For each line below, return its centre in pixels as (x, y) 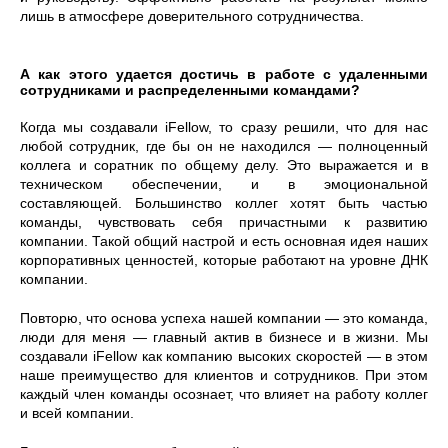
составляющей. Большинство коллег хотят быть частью (224, 203)
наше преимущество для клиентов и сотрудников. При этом (224, 375)
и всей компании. (77, 413)
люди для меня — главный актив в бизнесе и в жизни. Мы (224, 337)
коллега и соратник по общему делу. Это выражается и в (224, 165)
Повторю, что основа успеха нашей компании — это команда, (224, 318)
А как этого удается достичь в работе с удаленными (224, 74)
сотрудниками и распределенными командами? (190, 90)
